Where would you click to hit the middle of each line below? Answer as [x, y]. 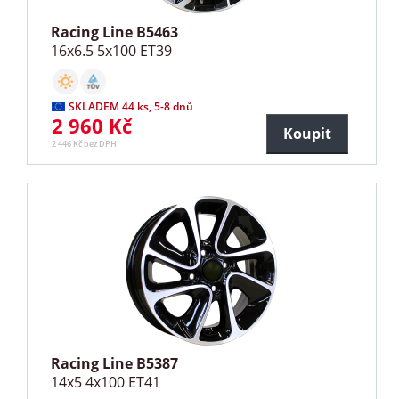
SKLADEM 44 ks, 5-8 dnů [131, 106]
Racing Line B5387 [115, 363]
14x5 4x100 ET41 [106, 382]
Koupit [307, 133]
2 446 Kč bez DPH [85, 143]
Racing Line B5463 [115, 32]
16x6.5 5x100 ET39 [112, 50]
